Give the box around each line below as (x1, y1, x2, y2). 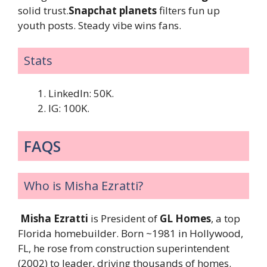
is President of (88, 211, 160, 225)
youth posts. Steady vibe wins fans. (18, 18, 181, 32)
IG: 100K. (48, 101, 89, 116)
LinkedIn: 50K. (48, 86, 114, 101)
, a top (211, 211, 240, 225)
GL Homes (160, 211, 211, 225)
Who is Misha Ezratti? (24, 177, 143, 194)
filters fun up (157, 3, 220, 17)
